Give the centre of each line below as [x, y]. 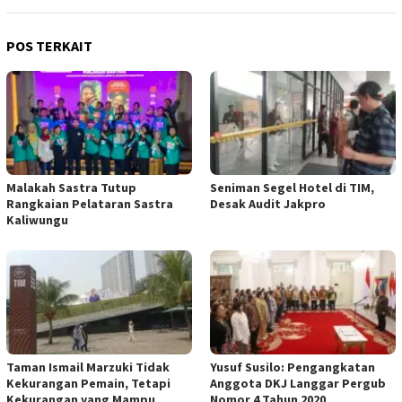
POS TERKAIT [49, 46]
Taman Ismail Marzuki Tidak [88, 367]
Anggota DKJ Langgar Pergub [298, 384]
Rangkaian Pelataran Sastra [90, 204]
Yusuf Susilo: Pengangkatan [293, 367]
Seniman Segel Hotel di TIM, [292, 188]
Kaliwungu [37, 220]
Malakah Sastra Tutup [71, 188]
